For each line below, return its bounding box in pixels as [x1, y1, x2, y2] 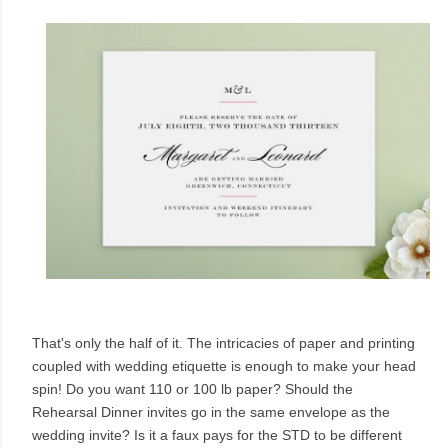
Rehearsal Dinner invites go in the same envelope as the [32, 404, 390, 421]
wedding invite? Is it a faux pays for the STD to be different [32, 427, 402, 444]
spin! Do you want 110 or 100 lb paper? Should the [32, 381, 353, 398]
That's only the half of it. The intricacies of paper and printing [32, 335, 415, 352]
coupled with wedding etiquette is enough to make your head [32, 358, 416, 375]
